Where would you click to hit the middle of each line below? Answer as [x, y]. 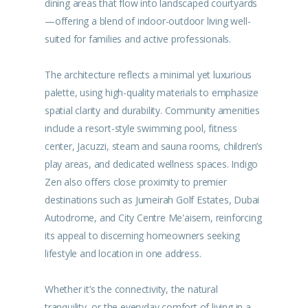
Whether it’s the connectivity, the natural [131, 289]
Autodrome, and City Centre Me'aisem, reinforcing [153, 218]
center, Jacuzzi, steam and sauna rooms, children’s [154, 146]
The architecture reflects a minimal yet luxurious [148, 75]
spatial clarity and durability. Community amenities [152, 110]
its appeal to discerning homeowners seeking [142, 235]
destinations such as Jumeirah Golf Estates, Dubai [152, 200]
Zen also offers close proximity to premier [136, 182]
